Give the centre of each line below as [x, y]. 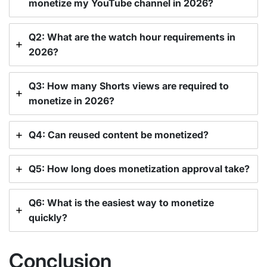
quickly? [48, 218]
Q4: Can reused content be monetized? [119, 135]
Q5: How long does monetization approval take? [139, 169]
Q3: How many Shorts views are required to [129, 86]
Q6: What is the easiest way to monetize [121, 203]
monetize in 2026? [72, 101]
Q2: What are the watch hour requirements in [132, 37]
